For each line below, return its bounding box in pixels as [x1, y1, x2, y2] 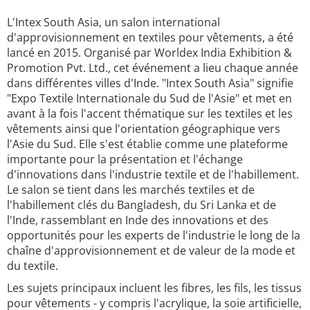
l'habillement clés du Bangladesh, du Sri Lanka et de [7, 197, 276, 212]
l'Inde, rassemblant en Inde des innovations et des [7, 212, 268, 228]
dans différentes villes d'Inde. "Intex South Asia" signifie [7, 75, 293, 91]
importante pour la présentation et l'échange [7, 152, 243, 167]
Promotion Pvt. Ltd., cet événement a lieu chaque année [7, 60, 298, 75]
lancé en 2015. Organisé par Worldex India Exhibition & [7, 45, 292, 60]
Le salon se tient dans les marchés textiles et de [7, 182, 255, 197]
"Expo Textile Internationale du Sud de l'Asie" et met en [7, 91, 292, 106]
